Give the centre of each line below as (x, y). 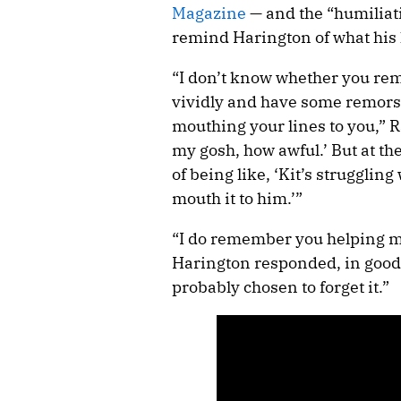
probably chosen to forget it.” (281, 286)
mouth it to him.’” (237, 198)
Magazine (209, 13)
